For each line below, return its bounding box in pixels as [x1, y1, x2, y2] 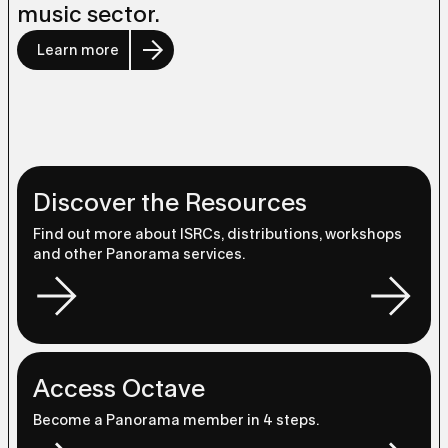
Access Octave [33, 374, 205, 404]
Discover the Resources [33, 188, 307, 218]
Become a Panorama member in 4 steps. [33, 411, 319, 429]
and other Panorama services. [33, 245, 245, 263]
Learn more [37, 41, 119, 59]
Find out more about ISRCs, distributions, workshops [33, 225, 402, 243]
